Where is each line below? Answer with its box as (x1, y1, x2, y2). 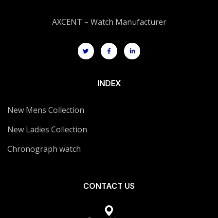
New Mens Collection (7, 105, 84, 116)
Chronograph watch (7, 144, 81, 155)
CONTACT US (83, 181, 135, 191)
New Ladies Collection (7, 124, 87, 135)
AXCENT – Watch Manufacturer (52, 17, 166, 28)
